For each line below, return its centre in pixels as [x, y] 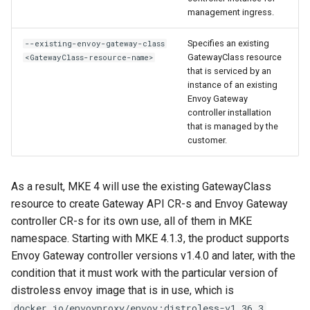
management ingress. [231, 12]
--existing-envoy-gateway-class [95, 44]
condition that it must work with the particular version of [145, 273]
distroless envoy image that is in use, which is [122, 291]
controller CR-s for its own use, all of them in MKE [131, 221]
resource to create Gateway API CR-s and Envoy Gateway [149, 204]
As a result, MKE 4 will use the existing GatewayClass [141, 187]
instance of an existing [232, 85]
